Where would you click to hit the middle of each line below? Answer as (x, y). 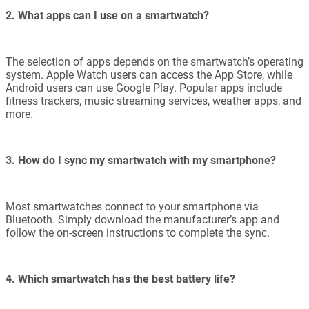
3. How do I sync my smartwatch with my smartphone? (141, 161)
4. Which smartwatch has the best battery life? (120, 279)
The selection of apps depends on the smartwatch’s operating (154, 62)
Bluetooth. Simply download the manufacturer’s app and (142, 220)
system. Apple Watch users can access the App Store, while (149, 75)
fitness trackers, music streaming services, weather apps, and (153, 101)
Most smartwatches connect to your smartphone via (132, 207)
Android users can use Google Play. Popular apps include (144, 88)
